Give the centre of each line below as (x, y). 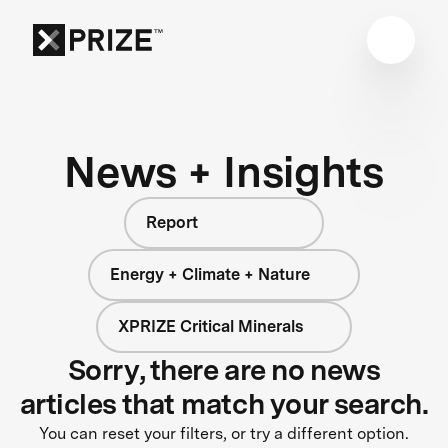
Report (172, 222)
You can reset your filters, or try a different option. (224, 433)
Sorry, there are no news (224, 369)
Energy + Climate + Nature (210, 274)
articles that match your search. (224, 403)
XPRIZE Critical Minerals (210, 326)
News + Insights (224, 171)
